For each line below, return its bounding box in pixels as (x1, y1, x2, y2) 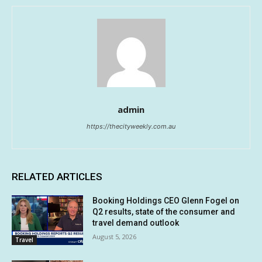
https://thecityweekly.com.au (87, 122, 175, 130)
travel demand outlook (92, 218, 180, 227)
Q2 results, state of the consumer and (92, 206, 236, 216)
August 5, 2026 (92, 232, 137, 241)
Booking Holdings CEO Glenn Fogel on (92, 195, 240, 205)
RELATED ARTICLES (12, 170, 102, 182)
